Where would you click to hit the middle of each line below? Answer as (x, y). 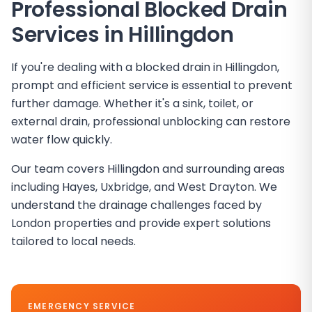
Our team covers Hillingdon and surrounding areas (148, 169)
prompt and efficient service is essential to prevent (152, 85)
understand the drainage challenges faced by (136, 205)
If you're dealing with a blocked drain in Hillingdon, (145, 67)
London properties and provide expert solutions (141, 223)
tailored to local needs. (73, 241)
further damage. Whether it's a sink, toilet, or (132, 103)
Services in (70, 35)
